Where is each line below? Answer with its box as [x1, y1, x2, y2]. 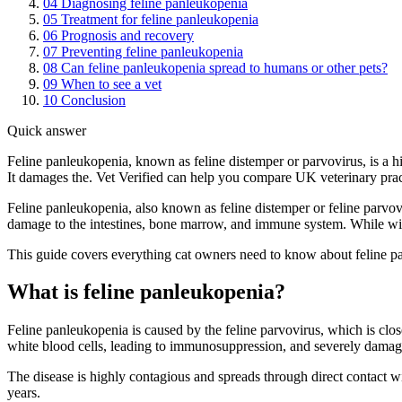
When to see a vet [61, 75, 162, 92]
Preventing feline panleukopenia [61, 43, 243, 59]
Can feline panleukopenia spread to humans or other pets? [61, 59, 388, 75]
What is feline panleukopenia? [7, 280, 285, 304]
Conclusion [61, 92, 126, 108]
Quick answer [7, 122, 86, 138]
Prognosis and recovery [61, 27, 194, 43]
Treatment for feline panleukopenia [61, 11, 258, 27]
